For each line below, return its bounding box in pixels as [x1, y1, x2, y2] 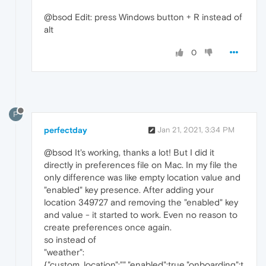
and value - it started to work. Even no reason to [44, 210, 237, 220]
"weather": [44, 247, 84, 258]
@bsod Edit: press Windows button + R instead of [44, 11, 242, 22]
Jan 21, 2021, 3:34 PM [157, 125, 235, 135]
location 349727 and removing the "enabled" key [44, 197, 238, 208]
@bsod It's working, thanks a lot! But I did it [44, 147, 214, 158]
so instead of [44, 235, 96, 245]
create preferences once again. [44, 222, 172, 233]
